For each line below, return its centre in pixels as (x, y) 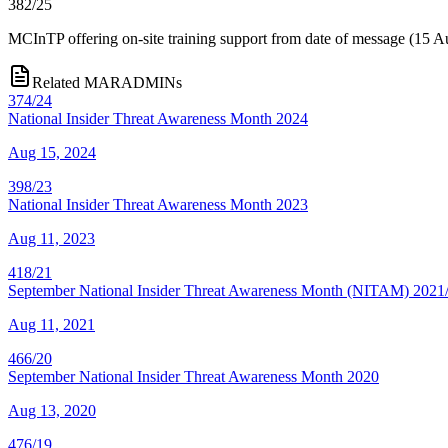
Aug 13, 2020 (52, 410)
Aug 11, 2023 (51, 238)
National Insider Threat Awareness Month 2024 (158, 118)
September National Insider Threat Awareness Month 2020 (193, 376)
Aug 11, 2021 (51, 324)
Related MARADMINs (107, 82)
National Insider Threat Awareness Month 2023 (158, 204)
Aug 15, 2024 (52, 152)
